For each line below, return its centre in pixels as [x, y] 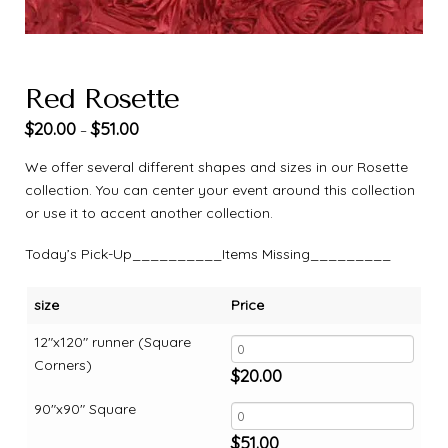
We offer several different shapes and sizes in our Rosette [216, 166]
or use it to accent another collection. [149, 212]
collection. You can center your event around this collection [220, 189]
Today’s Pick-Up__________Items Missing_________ [208, 254]
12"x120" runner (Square [112, 342]
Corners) [63, 365]
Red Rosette [102, 99]
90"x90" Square [85, 409]
